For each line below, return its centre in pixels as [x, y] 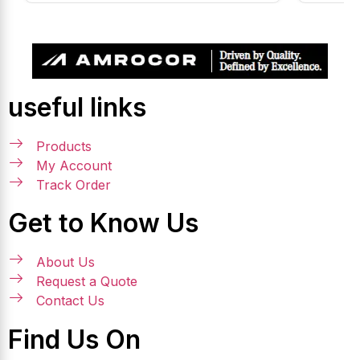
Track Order [74, 184]
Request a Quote [87, 281]
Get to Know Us [103, 223]
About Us [65, 262]
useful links [77, 107]
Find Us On [74, 339]
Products [64, 146]
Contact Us [70, 300]
